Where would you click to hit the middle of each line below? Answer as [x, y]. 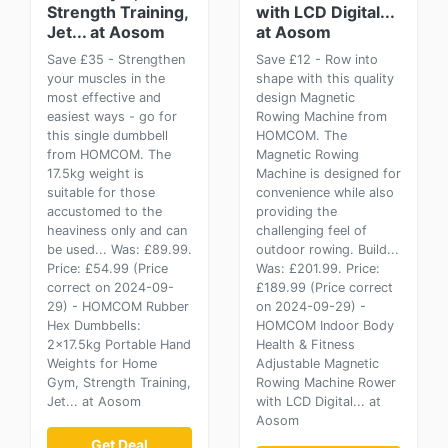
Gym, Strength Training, [119, 382]
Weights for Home [102, 363]
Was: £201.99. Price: [318, 268]
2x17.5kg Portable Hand [119, 344]
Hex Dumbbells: [94, 325]
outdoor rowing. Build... [327, 249]
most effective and [104, 97]
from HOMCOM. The [109, 154]
